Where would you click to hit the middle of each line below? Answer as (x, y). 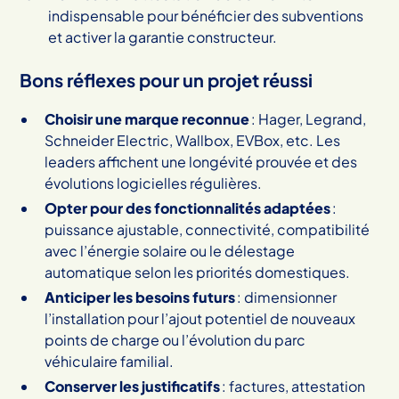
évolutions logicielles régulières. (154, 183)
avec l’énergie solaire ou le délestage (170, 250)
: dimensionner (286, 297)
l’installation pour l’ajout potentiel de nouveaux (200, 318)
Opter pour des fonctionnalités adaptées (188, 208)
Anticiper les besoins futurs (140, 297)
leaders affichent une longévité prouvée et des (201, 161)
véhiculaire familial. (110, 361)
